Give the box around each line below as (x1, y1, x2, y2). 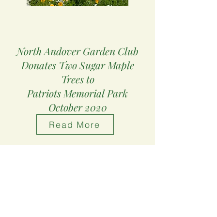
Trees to (61, 72, 94, 86)
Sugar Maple (79, 58, 134, 72)
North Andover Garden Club (16, 44, 139, 58)
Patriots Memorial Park (27, 86, 128, 100)
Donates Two (21, 58, 79, 72)
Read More (49, 119, 100, 130)
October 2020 (48, 100, 107, 114)
